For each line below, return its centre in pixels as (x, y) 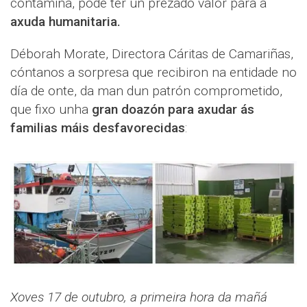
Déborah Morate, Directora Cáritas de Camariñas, (152, 53)
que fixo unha (51, 109)
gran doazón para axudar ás (173, 109)
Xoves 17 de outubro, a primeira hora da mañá (139, 297)
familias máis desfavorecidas (98, 127)
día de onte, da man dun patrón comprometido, (146, 90)
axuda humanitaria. (65, 21)
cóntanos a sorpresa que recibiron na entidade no (153, 72)
